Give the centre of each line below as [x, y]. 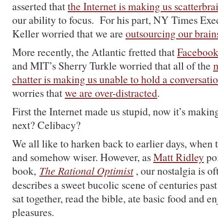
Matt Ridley [179, 157]
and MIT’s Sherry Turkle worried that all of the [113, 65]
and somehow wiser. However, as [83, 157]
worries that [38, 93]
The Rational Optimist [86, 171]
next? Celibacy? [46, 125]
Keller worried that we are [69, 33]
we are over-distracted [111, 93]
